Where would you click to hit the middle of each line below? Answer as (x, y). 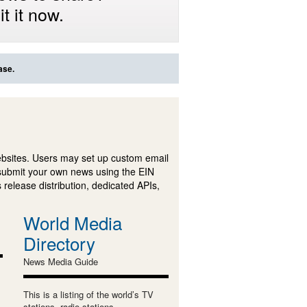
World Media (72, 222)
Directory (59, 243)
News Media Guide (60, 261)
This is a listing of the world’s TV (88, 294)
